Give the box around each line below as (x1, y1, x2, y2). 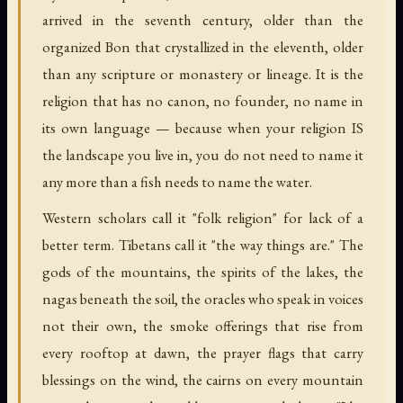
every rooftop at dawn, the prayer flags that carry (42, 342, 363, 363)
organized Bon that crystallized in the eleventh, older (42, 36, 363, 57)
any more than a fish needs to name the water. (42, 171, 312, 192)
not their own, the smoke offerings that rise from (42, 315, 363, 336)
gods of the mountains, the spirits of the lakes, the (42, 261, 363, 282)
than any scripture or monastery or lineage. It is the (42, 63, 363, 84)
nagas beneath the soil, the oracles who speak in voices (42, 288, 363, 309)
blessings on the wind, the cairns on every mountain (42, 369, 363, 390)
